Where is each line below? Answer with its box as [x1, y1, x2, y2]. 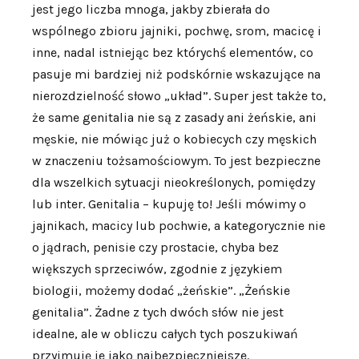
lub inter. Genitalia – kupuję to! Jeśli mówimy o [32, 196, 306, 212]
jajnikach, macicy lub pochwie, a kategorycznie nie [32, 217, 325, 233]
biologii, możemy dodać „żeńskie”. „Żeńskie [32, 282, 290, 298]
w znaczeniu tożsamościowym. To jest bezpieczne [32, 152, 321, 168]
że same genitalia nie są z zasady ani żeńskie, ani [32, 109, 317, 125]
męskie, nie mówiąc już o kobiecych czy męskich [32, 131, 317, 147]
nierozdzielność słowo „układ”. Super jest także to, [32, 87, 326, 103]
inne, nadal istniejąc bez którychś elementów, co [32, 44, 313, 60]
